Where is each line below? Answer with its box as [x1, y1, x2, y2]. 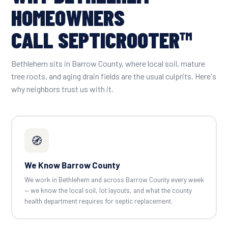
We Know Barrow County [24, 160, 120, 170]
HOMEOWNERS [11, 3, 125, 31]
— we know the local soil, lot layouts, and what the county [24, 186, 192, 195]
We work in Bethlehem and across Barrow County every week [24, 175, 204, 184]
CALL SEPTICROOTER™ [11, 25, 192, 53]
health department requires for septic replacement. [24, 196, 173, 206]
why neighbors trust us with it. [11, 83, 113, 94]
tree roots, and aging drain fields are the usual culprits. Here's [11, 71, 216, 81]
